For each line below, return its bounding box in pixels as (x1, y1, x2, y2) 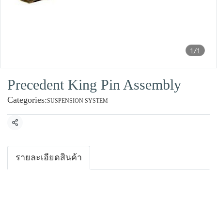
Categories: (7, 95, 47, 105)
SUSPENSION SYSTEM (47, 97, 108, 104)
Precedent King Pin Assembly (7, 77, 181, 93)
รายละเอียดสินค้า (15, 153, 82, 162)
